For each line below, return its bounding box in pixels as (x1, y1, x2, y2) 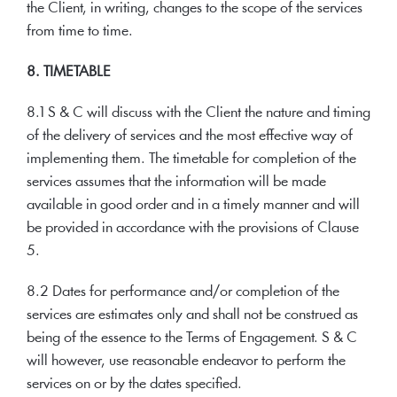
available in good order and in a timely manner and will (27, 198, 360, 213)
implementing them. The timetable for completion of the (27, 152, 356, 167)
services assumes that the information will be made (27, 175, 326, 190)
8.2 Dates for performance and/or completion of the (27, 284, 339, 300)
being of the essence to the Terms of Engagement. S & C (27, 331, 357, 346)
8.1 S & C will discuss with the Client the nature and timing (27, 105, 370, 121)
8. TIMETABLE (27, 65, 111, 80)
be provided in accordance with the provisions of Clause (27, 221, 359, 236)
